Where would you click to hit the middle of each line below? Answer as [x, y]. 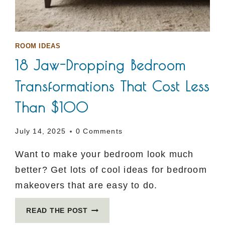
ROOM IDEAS [38, 46]
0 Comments [99, 131]
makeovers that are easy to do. [86, 186]
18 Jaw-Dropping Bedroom [100, 65]
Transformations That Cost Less [113, 86]
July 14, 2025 [40, 131]
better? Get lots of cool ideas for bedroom [111, 170]
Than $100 [52, 107]
